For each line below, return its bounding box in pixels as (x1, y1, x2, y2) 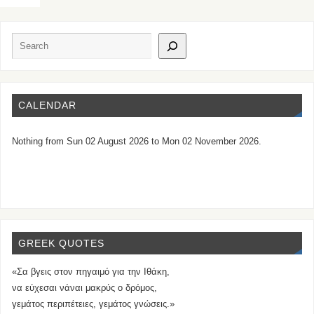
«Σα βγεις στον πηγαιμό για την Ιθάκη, (12, 267, 170, 278)
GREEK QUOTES (18, 237, 104, 249)
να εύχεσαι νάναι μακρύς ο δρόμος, (12, 283, 158, 294)
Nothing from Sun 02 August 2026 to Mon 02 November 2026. (12, 136, 262, 146)
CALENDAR (18, 100, 76, 111)
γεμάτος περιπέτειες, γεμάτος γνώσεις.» (12, 299, 175, 310)
